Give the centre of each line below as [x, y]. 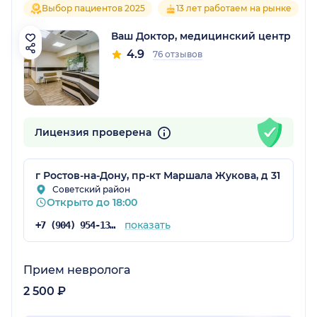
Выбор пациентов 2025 [93, 8]
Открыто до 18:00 [92, 203]
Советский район [91, 190]
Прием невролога [77, 270]
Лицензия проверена [94, 133]
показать [147, 225]
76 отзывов [178, 54]
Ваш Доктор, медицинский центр [201, 36]
